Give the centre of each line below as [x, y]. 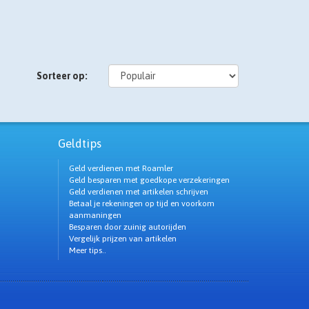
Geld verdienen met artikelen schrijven [138, 192]
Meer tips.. [87, 250]
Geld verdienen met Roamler [121, 168]
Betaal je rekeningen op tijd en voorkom [141, 203]
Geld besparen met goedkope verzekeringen [149, 180]
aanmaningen [95, 215]
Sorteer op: [62, 76]
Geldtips [79, 143]
